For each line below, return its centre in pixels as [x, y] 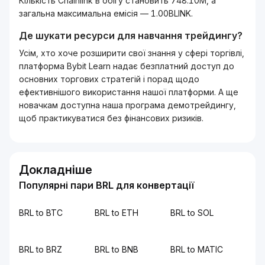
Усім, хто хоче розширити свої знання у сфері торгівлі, [132, 53]
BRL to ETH [117, 213]
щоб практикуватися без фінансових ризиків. [111, 118]
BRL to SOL [192, 213]
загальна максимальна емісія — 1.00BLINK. [106, 13]
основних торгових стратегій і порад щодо [109, 79]
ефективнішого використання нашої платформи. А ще [129, 92]
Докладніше [56, 170]
